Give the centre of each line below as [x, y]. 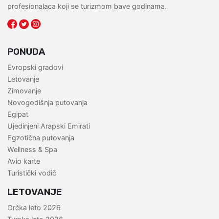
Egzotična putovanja [41, 138]
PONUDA [26, 52]
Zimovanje [24, 91]
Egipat [18, 114]
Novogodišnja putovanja [47, 103]
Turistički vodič [32, 173]
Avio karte [24, 161]
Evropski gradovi [35, 67]
